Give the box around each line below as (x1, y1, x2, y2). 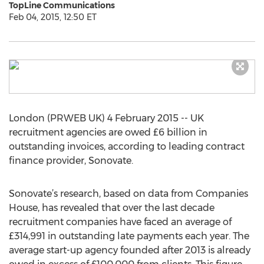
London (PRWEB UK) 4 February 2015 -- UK (9, 113, 204, 124)
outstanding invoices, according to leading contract (9, 141, 245, 152)
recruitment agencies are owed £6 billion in (9, 127, 207, 138)
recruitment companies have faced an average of (9, 216, 232, 227)
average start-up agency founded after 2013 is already (9, 245, 250, 256)
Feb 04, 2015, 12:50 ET (9, 12, 97, 22)
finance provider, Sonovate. (9, 155, 133, 166)
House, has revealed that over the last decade (9, 202, 214, 213)
